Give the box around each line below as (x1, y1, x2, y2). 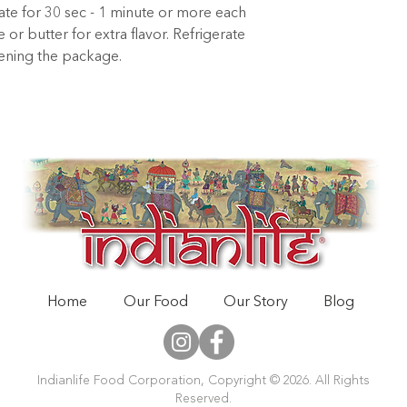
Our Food (123, 294, 188, 310)
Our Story (223, 294, 288, 310)
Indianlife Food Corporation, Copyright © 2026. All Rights (36, 373, 370, 387)
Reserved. (174, 392, 232, 405)
